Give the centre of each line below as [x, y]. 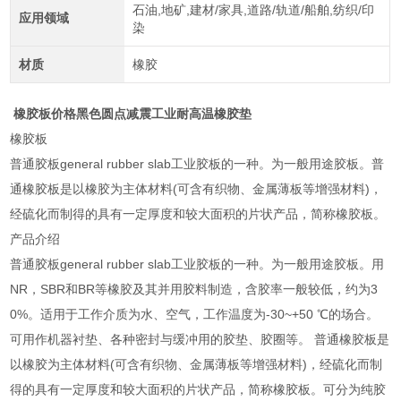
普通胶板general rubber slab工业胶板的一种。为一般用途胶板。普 [197, 163]
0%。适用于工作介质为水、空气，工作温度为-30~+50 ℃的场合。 [195, 314]
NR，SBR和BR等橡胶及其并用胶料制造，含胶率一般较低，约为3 [194, 289]
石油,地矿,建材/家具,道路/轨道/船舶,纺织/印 [253, 9]
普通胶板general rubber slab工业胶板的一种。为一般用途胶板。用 [197, 264]
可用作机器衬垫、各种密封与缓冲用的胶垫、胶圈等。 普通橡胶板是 [200, 339]
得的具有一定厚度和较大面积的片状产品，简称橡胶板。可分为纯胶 [198, 389]
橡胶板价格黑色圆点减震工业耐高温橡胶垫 [133, 113]
